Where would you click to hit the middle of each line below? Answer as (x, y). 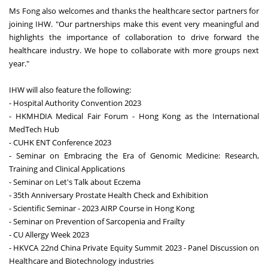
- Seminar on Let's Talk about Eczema (75, 182)
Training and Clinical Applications (67, 168)
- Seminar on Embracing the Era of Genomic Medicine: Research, (134, 155)
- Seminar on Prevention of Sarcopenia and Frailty (97, 221)
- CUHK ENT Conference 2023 (60, 142)
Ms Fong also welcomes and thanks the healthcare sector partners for (134, 10)
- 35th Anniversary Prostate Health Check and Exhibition (109, 195)
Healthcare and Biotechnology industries (81, 261)
